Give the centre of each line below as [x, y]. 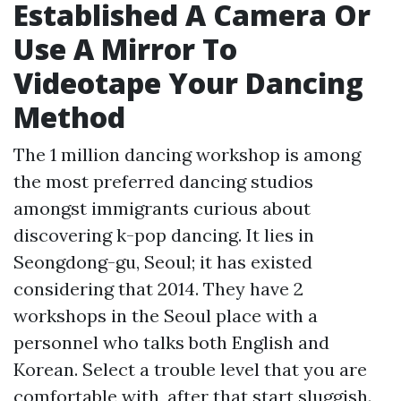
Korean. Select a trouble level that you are [190, 369]
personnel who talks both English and [171, 342]
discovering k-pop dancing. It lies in [164, 235]
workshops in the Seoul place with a [166, 316]
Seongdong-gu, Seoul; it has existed [163, 262]
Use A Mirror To [125, 49]
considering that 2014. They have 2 [158, 289]
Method [69, 117]
